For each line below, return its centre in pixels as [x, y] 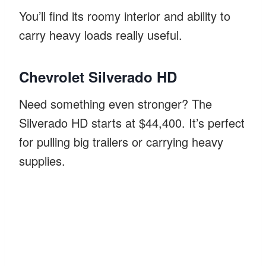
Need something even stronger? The [115, 103]
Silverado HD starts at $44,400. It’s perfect [132, 122]
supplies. [42, 160]
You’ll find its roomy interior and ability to [125, 15]
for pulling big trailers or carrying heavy [121, 141]
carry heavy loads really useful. [101, 34]
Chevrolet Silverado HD [98, 76]
